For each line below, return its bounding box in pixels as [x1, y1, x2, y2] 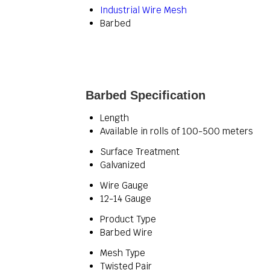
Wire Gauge [100, 180, 148, 191]
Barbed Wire [100, 227, 152, 238]
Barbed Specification [86, 89, 206, 102]
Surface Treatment [100, 146, 180, 157]
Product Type [100, 213, 156, 225]
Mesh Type [100, 247, 145, 259]
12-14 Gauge [100, 193, 151, 204]
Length [100, 112, 129, 124]
